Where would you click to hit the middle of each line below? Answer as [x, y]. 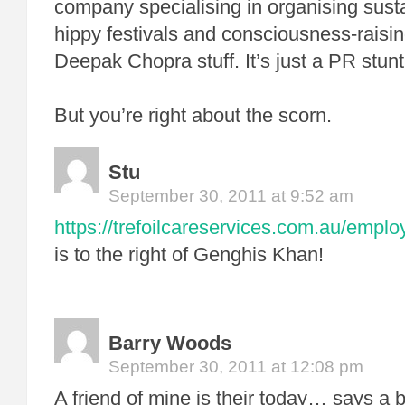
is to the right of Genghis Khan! [192, 254]
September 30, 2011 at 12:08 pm [236, 367]
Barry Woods [170, 343]
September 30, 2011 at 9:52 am [231, 196]
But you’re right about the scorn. [193, 115]
